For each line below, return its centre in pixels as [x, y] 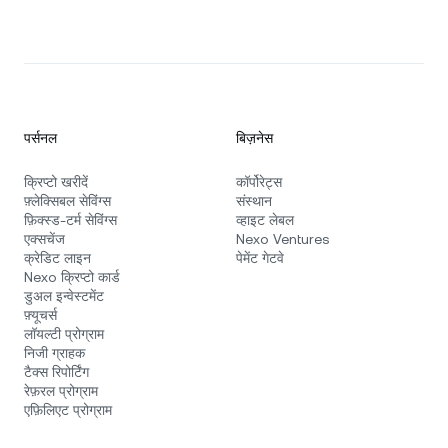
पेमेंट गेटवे [260, 258]
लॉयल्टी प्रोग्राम [64, 334]
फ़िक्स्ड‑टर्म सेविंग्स [70, 220]
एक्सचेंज [44, 239]
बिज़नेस [254, 138]
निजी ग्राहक [54, 353]
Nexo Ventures [282, 239]
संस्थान [254, 201]
